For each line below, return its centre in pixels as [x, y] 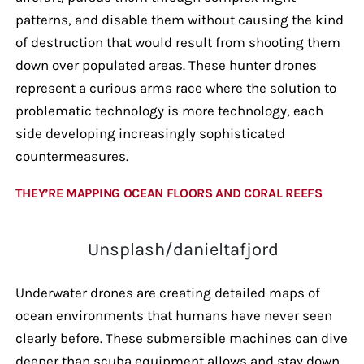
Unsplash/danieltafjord [183, 249]
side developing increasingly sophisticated [150, 133]
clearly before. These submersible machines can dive [181, 338]
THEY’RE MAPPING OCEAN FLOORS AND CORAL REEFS [169, 193]
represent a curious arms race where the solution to [175, 87]
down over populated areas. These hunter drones [166, 65]
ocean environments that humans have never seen [173, 315]
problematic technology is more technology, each [169, 110]
